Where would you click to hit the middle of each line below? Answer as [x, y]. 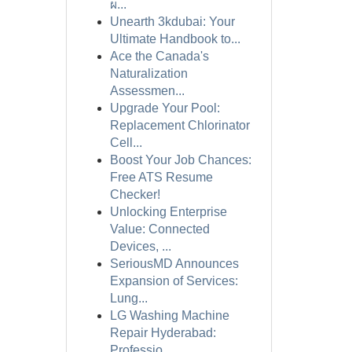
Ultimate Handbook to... [175, 39]
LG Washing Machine [169, 315]
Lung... [128, 298]
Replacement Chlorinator [180, 125]
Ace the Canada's [159, 56]
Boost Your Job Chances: [180, 160]
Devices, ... [140, 246]
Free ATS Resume [161, 177]
